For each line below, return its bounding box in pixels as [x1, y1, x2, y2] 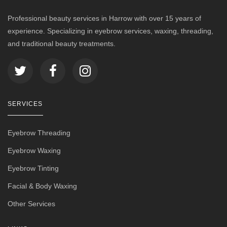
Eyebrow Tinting [8, 164, 59, 172]
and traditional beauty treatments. [8, 39, 116, 48]
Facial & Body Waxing [8, 181, 77, 190]
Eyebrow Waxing [8, 146, 61, 155]
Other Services [8, 199, 55, 208]
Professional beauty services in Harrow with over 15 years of [8, 14, 201, 22]
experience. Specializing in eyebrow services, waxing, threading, [8, 26, 213, 35]
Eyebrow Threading [8, 128, 70, 137]
